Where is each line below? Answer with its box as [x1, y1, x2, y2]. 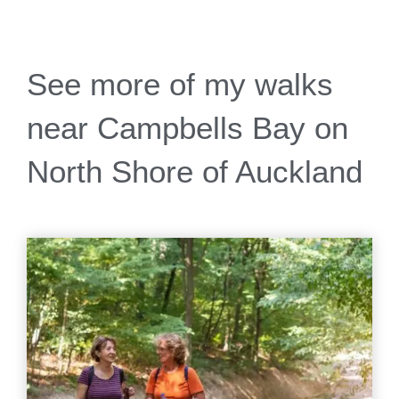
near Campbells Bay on [27, 110, 348, 145]
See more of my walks [27, 66, 333, 102]
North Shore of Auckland [27, 153, 362, 189]
